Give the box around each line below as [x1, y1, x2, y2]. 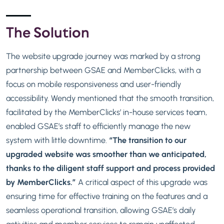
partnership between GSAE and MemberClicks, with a [6, 64, 200, 75]
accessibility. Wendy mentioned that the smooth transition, [6, 92, 214, 103]
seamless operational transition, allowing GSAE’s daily [6, 204, 195, 215]
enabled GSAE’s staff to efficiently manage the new [6, 120, 190, 131]
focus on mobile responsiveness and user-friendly [6, 78, 181, 89]
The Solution [6, 23, 92, 42]
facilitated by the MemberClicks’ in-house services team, [6, 106, 207, 117]
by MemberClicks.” [6, 176, 78, 187]
